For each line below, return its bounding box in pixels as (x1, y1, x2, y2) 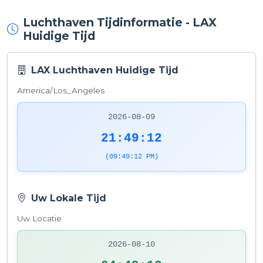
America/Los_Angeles (17, 86, 104, 95)
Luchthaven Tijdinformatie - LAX (23, 15, 217, 29)
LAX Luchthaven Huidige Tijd (31, 65, 178, 76)
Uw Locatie (17, 213, 62, 223)
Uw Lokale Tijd (31, 192, 106, 204)
